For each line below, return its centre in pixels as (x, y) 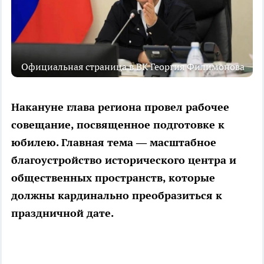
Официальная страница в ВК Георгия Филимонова (133, 66)
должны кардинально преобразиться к (117, 195)
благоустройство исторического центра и (124, 160)
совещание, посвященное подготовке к (118, 124)
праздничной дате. (62, 213)
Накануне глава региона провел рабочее (120, 107)
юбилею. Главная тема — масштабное (114, 142)
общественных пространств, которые (113, 177)
